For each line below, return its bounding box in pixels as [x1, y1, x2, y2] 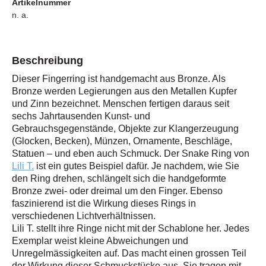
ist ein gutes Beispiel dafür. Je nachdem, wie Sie [34, 161, 239, 171]
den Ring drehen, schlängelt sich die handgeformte [12, 173, 226, 183]
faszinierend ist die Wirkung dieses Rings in [12, 198, 196, 208]
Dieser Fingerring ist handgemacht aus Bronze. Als [12, 74, 226, 84]
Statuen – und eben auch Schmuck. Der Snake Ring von [12, 148, 249, 159]
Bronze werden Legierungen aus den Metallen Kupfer [12, 86, 237, 96]
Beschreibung [12, 55, 83, 66]
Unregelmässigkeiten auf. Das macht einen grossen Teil [12, 248, 246, 258]
